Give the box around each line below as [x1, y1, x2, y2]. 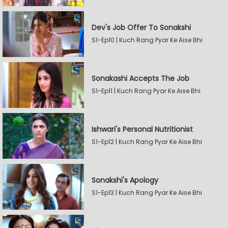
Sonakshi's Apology [92, 175, 158, 185]
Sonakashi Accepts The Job [92, 73, 189, 83]
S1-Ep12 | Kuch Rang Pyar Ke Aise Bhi [92, 137, 202, 146]
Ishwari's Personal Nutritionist [92, 124, 193, 134]
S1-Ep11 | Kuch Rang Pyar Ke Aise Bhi [92, 87, 201, 95]
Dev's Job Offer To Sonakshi [92, 22, 191, 33]
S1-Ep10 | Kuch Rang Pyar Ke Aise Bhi [92, 36, 203, 44]
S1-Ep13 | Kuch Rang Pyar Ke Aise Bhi [92, 188, 202, 197]
